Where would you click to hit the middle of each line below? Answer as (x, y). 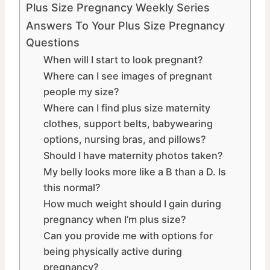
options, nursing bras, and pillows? (124, 140)
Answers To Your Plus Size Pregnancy (125, 26)
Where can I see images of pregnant (127, 76)
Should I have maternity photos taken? (133, 156)
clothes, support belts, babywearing (128, 124)
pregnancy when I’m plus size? (115, 220)
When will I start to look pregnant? (123, 60)
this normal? (72, 188)
